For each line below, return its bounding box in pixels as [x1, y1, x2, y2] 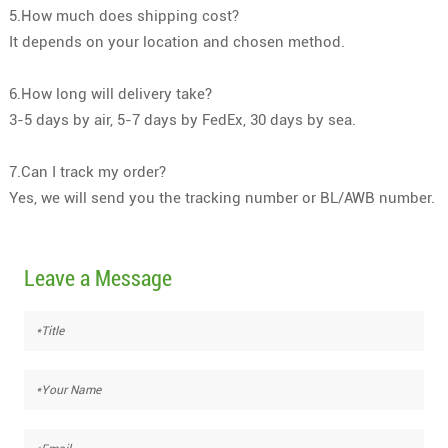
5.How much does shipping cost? [8, 6, 239, 25]
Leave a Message [23, 265, 172, 291]
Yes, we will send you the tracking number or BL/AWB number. [8, 188, 435, 207]
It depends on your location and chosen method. [8, 32, 345, 51]
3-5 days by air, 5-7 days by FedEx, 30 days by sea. [8, 110, 356, 129]
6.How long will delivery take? [8, 84, 212, 103]
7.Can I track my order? [8, 162, 166, 181]
